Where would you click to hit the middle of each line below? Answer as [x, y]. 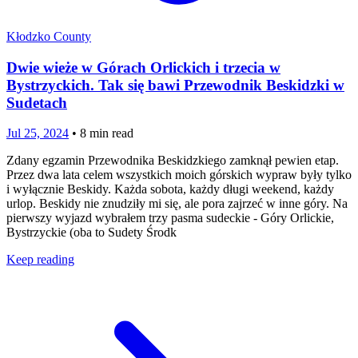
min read [110, 133]
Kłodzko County [49, 36]
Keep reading [40, 260]
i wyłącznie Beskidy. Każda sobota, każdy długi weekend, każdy [170, 189]
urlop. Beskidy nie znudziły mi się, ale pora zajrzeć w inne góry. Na [177, 204]
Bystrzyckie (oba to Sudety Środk [91, 233]
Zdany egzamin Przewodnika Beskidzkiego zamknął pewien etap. [173, 161]
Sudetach [37, 102]
